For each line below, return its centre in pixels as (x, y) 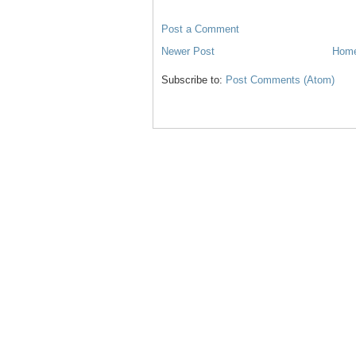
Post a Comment (200, 29)
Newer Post (188, 51)
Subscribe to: (193, 79)
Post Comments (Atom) (280, 79)
